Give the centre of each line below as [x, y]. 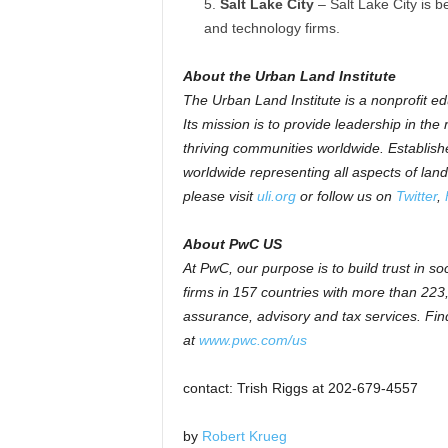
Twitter [416, 196]
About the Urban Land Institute [289, 76]
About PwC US [232, 244]
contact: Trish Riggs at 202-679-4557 [300, 388]
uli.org [276, 196]
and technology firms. [271, 28]
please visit [219, 196]
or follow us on [345, 196]
